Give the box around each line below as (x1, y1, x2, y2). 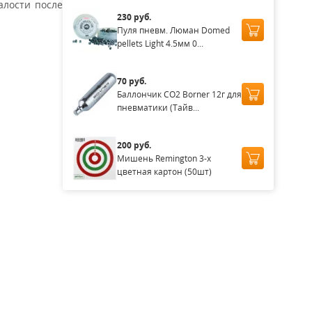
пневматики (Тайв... (116, 101, 199, 114)
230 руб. (116, 10, 151, 23)
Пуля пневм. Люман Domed (116, 24, 230, 36)
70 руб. (116, 75, 146, 87)
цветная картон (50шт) (116, 165, 212, 178)
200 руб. (116, 139, 151, 151)
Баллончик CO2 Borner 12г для (116, 88, 242, 100)
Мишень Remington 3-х (116, 152, 211, 164)
